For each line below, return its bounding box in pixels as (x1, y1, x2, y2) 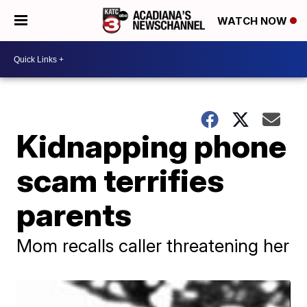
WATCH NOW (217, 14, 290, 28)
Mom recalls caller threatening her (16, 235, 290, 256)
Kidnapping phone (16, 127, 287, 165)
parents (16, 195, 132, 234)
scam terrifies (16, 161, 225, 199)
